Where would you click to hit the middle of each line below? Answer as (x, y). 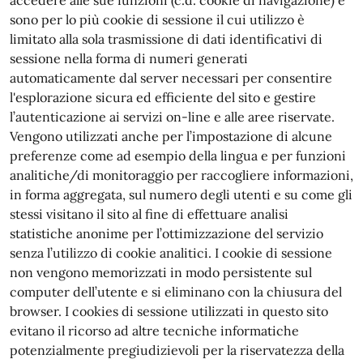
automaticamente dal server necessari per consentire (171, 78)
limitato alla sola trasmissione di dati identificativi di (166, 39)
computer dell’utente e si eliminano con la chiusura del (176, 292)
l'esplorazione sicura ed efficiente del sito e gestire (163, 97)
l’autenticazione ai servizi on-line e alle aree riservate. (172, 117)
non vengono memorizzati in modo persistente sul (161, 272)
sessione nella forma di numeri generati (129, 58)
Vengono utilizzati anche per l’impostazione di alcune (171, 136)
